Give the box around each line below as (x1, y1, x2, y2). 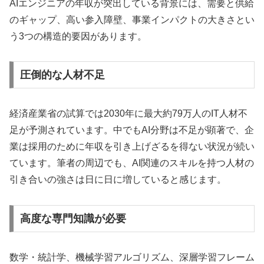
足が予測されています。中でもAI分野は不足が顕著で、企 (9, 125, 254, 136)
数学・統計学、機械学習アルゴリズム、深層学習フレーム (9, 252, 255, 262)
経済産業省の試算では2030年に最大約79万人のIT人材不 (9, 108, 247, 119)
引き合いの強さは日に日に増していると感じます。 (9, 174, 226, 185)
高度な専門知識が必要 (19, 212, 126, 225)
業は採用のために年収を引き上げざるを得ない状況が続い (9, 141, 255, 152)
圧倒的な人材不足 (19, 69, 105, 81)
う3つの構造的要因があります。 (9, 31, 147, 41)
